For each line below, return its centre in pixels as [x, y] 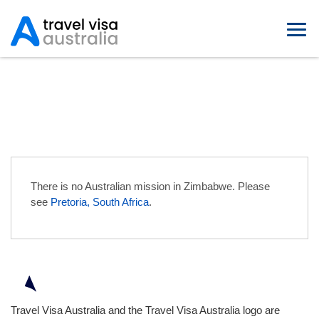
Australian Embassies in [159, 71]
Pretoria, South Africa [100, 202]
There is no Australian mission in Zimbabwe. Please [150, 186]
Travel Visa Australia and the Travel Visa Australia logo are [145, 310]
